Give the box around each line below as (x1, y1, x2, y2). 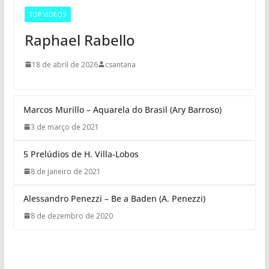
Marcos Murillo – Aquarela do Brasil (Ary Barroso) (23, 103, 222, 115)
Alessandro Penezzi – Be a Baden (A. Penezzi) (23, 192, 205, 204)
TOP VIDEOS (29, 10, 66, 19)
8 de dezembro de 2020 (30, 210, 113, 221)
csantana (104, 59, 136, 70)
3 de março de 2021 (30, 121, 99, 132)
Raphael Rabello (24, 29, 135, 50)
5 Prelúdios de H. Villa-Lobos (23, 148, 139, 160)
